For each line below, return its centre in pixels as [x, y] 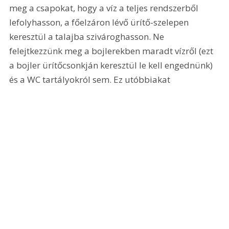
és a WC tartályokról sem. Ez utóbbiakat [90, 79]
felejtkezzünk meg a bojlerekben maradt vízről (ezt [112, 51]
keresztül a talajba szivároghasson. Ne [88, 36]
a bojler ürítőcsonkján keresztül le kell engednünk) [112, 65]
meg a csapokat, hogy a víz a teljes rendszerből [105, 8]
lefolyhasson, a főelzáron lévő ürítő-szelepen [100, 22]
